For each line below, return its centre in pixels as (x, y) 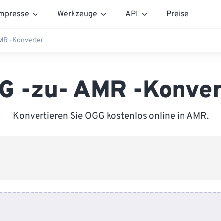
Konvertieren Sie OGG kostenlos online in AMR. (110, 116)
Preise (178, 14)
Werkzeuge (77, 14)
